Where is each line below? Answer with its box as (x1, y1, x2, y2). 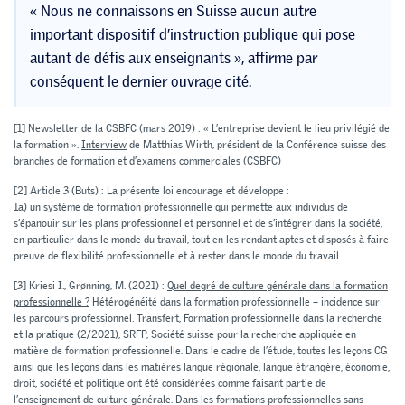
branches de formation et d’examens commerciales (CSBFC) (14, 154, 281, 169)
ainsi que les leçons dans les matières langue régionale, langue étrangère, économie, (14, 360, 390, 375)
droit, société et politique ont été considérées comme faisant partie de (14, 376, 326, 391)
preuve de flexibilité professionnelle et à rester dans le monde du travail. (14, 249, 341, 264)
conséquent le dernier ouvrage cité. (30, 71, 251, 92)
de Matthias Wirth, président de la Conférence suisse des (127, 137, 386, 153)
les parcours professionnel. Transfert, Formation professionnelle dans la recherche (14, 311, 382, 326)
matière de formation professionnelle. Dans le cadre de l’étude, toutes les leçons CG (14, 344, 388, 359)
